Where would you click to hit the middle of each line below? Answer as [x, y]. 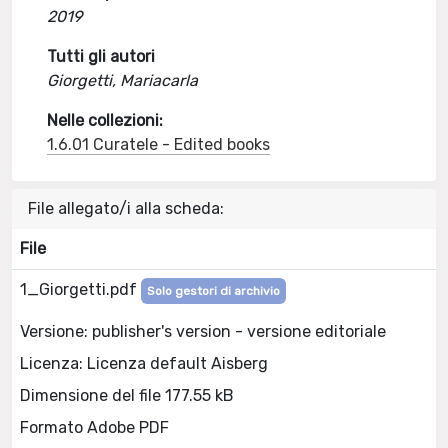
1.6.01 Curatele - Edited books [159, 144]
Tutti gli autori [101, 56]
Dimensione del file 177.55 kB [127, 395]
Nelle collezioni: [105, 120]
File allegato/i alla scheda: [126, 208]
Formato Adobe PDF [94, 427]
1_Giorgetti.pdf [80, 289]
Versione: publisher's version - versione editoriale [203, 331]
